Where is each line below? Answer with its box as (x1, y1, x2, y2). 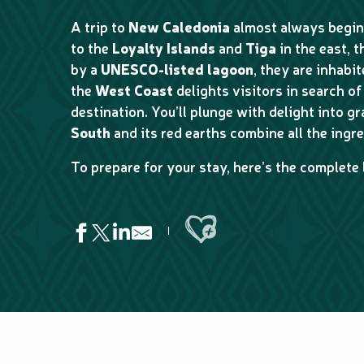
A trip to (71, 17, 128, 36)
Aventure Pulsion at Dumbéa (15, 329, 182, 347)
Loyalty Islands (112, 38, 215, 57)
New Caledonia (128, 17, 230, 36)
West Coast (95, 80, 173, 99)
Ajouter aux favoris (181, 203, 305, 222)
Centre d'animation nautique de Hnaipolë (15, 311, 252, 329)
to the (71, 38, 112, 57)
